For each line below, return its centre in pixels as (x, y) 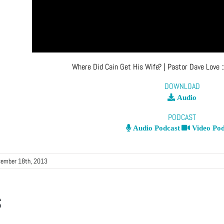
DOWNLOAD (182, 86)
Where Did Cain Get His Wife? (116, 66)
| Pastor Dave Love (191, 66)
